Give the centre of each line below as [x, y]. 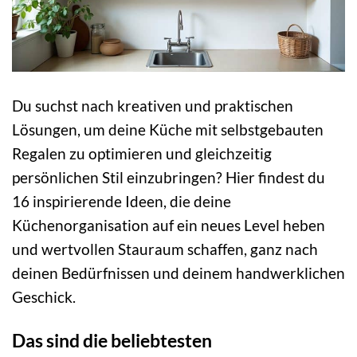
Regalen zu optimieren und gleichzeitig [142, 154]
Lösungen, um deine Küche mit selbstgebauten [168, 130]
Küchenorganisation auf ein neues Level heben [169, 226]
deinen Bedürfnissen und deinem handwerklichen [178, 273]
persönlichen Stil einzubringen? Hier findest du [169, 178]
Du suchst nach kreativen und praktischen [153, 106]
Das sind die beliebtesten [112, 341]
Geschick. [44, 297]
